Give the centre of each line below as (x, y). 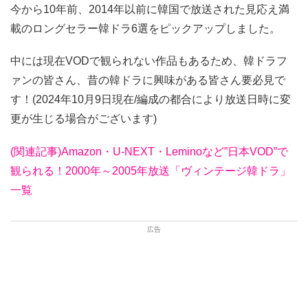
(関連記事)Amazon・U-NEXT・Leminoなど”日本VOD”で (149, 151)
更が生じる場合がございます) (84, 119)
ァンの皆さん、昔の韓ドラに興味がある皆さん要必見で (148, 80)
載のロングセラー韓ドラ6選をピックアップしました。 (145, 29)
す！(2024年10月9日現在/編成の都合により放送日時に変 (151, 100)
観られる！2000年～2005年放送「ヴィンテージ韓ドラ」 (151, 170)
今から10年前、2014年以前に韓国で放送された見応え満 (150, 10)
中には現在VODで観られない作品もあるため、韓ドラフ (149, 61)
